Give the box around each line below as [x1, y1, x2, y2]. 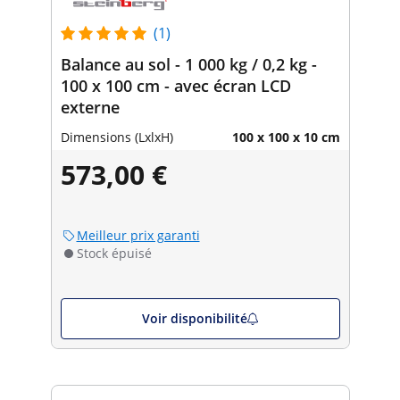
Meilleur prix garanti [76, 226, 200, 244]
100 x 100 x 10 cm [231, 128, 340, 146]
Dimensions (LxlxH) [60, 128, 173, 146]
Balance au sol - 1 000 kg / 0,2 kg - [60, 53, 317, 75]
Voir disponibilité [141, 309, 247, 327]
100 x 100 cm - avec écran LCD [60, 74, 291, 96]
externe [60, 96, 120, 118]
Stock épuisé [76, 244, 152, 262]
